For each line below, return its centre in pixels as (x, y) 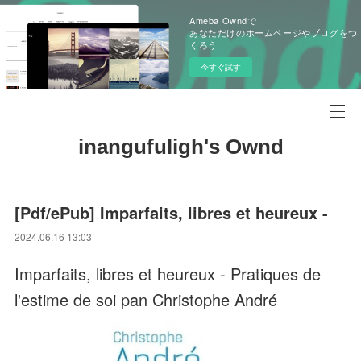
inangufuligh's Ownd (180, 147)
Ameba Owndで (223, 20)
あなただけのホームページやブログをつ (274, 32)
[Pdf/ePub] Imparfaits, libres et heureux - (172, 212)
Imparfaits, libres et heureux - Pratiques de (168, 274)
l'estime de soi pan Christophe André (146, 299)
